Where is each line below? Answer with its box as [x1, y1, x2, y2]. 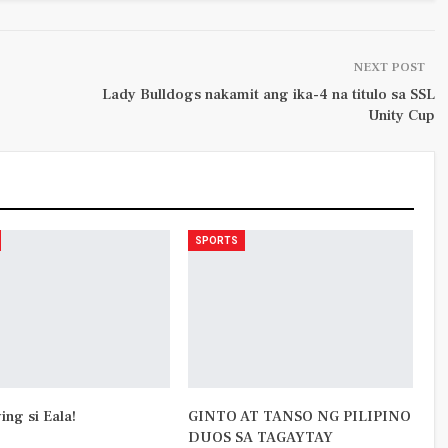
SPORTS [194, 235, 238, 247]
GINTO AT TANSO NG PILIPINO [187, 407, 411, 427]
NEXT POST [353, 59, 425, 76]
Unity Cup [367, 106, 435, 126]
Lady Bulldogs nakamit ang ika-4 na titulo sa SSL [101, 85, 435, 105]
